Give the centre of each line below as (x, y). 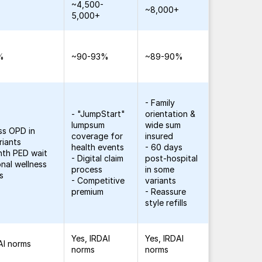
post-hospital (172, 158)
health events (98, 147)
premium (88, 192)
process (87, 169)
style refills (166, 203)
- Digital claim (98, 158)
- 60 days (164, 147)
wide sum (163, 125)
